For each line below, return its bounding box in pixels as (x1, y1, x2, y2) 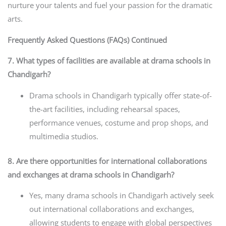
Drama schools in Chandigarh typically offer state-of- (29, 90, 212, 100)
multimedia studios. (29, 131, 99, 141)
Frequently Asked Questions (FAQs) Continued (7, 34, 167, 45)
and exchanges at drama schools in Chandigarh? (7, 169, 174, 180)
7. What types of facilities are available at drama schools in (7, 55, 210, 66)
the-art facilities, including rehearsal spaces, (29, 103, 181, 114)
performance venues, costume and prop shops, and (29, 117, 209, 128)
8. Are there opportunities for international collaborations (7, 155, 207, 166)
